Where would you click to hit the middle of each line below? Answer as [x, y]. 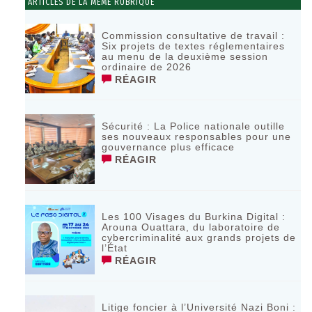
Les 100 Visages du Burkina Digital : [194, 217]
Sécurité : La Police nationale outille [194, 126]
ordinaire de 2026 [147, 67]
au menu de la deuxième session [185, 57]
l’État [115, 248]
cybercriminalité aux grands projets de [199, 238]
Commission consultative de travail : [194, 36]
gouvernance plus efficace [169, 147]
